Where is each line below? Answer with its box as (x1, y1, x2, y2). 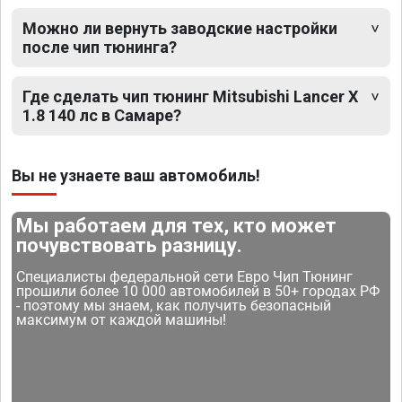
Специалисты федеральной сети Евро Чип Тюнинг (16, 268, 354, 286)
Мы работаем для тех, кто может (16, 214, 337, 238)
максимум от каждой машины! (16, 311, 227, 329)
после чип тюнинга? (22, 38, 177, 57)
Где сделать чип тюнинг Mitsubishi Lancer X (22, 87, 358, 107)
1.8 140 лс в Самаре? (22, 106, 181, 126)
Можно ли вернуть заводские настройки (22, 19, 337, 39)
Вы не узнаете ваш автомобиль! (12, 166, 260, 186)
